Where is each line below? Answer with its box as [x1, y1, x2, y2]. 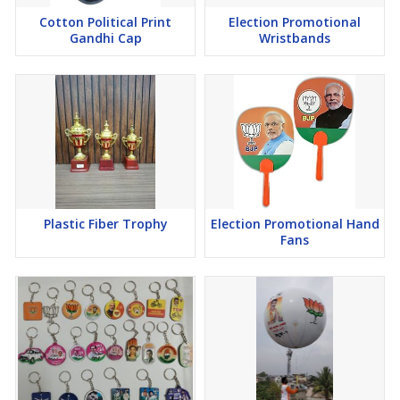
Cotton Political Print [39, 13, 171, 31]
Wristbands [259, 29, 330, 47]
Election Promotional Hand [210, 215, 379, 233]
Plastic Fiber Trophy [43, 215, 168, 233]
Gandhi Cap [69, 29, 142, 47]
